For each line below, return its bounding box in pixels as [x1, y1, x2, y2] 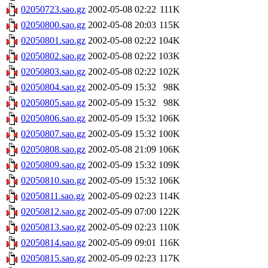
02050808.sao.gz [21, 144, 86, 155]
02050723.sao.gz [21, 4, 86, 15]
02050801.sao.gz [21, 35, 86, 46]
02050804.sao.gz [21, 82, 86, 93]
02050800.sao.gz [21, 20, 86, 31]
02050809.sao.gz [21, 160, 86, 170]
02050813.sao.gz [21, 222, 86, 233]
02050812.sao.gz [21, 206, 86, 217]
